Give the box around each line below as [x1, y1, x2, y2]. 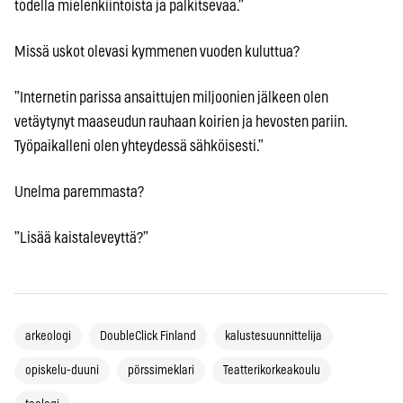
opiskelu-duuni [25, 363, 99, 377]
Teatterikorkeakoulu [223, 363, 320, 377]
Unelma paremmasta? [14, 184, 144, 200]
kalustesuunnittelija [225, 329, 322, 343]
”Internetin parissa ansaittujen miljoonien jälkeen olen [14, 89, 328, 105]
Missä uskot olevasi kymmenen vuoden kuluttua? [14, 43, 300, 59]
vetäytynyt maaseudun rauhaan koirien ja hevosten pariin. [14, 113, 347, 130]
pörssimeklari [128, 363, 194, 377]
